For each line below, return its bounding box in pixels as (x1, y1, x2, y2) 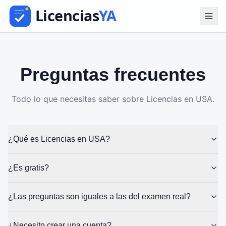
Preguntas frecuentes (20, 64, 206, 85)
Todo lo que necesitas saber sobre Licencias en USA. (12, 94, 214, 104)
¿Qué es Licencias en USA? (8, 135, 110, 143)
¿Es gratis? (8, 163, 49, 172)
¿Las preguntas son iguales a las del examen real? (8, 192, 191, 201)
